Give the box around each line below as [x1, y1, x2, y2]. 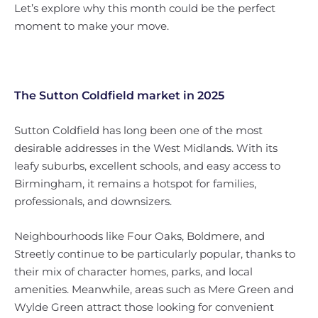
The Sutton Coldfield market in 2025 [14, 89, 224, 102]
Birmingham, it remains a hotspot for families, [14, 177, 256, 190]
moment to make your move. [14, 19, 169, 33]
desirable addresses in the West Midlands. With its [14, 141, 278, 155]
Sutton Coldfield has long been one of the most [14, 124, 263, 137]
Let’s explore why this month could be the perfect [14, 1, 275, 15]
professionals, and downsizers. [14, 194, 172, 208]
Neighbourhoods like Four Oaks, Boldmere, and [14, 229, 265, 243]
